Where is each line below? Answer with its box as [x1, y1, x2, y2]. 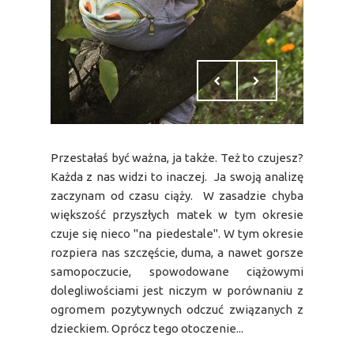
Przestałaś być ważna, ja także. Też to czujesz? [51, 150, 303, 164]
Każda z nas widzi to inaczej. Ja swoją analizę [51, 169, 303, 183]
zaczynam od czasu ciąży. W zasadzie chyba [51, 188, 303, 202]
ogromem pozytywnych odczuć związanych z [51, 302, 303, 316]
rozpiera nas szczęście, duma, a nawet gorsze [51, 245, 303, 259]
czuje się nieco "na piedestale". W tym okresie [51, 226, 303, 240]
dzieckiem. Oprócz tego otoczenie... [51, 321, 243, 335]
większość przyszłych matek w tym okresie [51, 207, 303, 221]
